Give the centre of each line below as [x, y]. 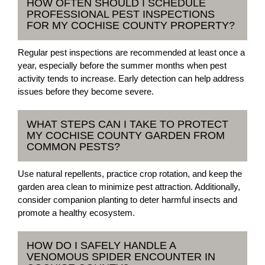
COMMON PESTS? [73, 146]
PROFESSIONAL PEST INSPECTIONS [121, 14]
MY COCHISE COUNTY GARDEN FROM [126, 135]
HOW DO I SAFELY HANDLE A [101, 245]
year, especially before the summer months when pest [122, 65]
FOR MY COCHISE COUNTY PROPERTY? [131, 25]
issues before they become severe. [86, 91]
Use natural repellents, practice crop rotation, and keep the [130, 173]
